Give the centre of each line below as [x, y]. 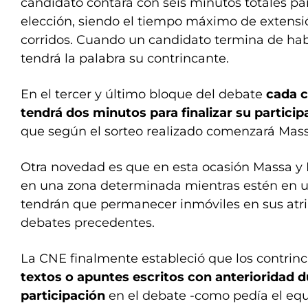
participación [63, 296]
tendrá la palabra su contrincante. [125, 58]
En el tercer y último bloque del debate [143, 94]
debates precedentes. [88, 223]
